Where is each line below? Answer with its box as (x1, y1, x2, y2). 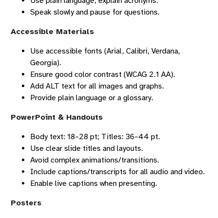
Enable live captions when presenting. (30, 179, 157, 188)
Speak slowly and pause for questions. (30, 7, 160, 17)
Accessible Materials (11, 27, 94, 36)
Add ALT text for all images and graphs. (30, 81, 164, 91)
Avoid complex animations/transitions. (30, 155, 159, 165)
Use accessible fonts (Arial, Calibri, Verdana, (30, 46, 180, 56)
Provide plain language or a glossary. (30, 93, 153, 103)
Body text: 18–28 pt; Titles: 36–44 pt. (30, 132, 160, 142)
